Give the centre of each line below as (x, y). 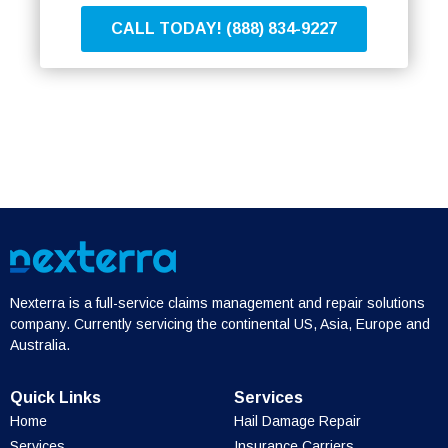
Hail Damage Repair (297, 421)
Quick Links (55, 398)
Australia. (40, 344)
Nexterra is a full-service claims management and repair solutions (217, 302)
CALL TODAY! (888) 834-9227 (224, 29)
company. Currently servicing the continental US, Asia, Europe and (220, 323)
